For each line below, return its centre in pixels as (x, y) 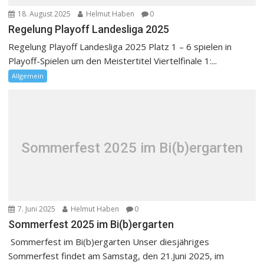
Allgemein (28, 75)
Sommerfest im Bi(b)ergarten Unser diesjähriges (109, 241)
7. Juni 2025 (36, 209)
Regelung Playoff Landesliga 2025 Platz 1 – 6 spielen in (120, 46)
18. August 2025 (44, 14)
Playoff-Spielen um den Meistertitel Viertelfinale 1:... (113, 60)
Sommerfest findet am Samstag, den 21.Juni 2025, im (116, 255)
